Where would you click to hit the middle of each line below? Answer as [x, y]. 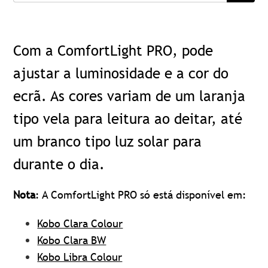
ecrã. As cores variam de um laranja [130, 96]
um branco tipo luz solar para [108, 141]
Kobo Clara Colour [80, 223]
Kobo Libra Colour [80, 257]
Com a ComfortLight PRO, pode [113, 51]
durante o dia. [59, 164]
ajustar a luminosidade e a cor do [121, 73]
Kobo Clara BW [72, 240]
